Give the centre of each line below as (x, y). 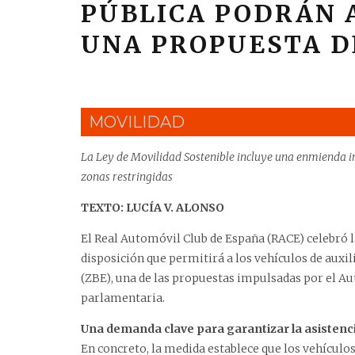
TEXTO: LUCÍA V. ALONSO (153, 208)
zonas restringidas (127, 177)
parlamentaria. (123, 298)
